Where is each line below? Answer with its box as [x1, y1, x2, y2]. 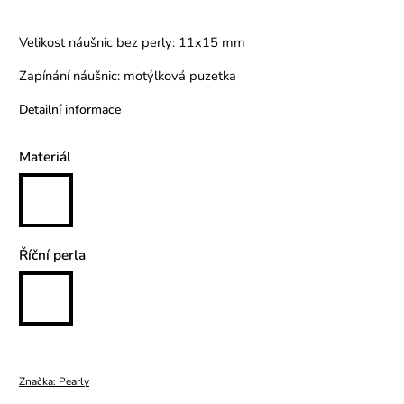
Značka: [19, 374, 59, 390]
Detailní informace [19, 101, 121, 119]
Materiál [19, 147, 71, 167]
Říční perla [19, 245, 86, 265]
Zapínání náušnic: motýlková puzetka [19, 67, 236, 86]
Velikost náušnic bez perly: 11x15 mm [19, 33, 245, 52]
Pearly [59, 374, 89, 390]
